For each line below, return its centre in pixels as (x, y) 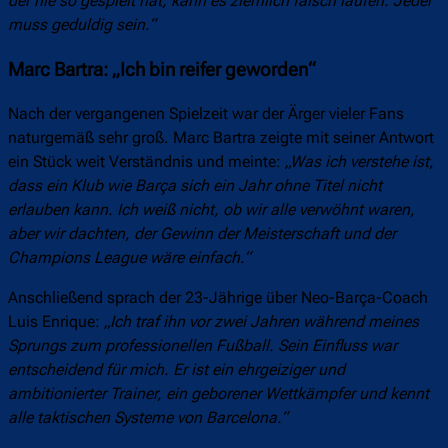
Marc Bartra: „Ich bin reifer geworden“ (162, 69)
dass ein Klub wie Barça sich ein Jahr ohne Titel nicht (195, 186)
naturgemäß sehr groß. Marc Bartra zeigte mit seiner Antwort (221, 138)
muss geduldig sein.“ (81, 25)
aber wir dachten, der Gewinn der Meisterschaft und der (202, 234)
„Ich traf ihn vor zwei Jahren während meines (261, 322)
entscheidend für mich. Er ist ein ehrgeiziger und (176, 370)
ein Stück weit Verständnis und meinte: (144, 162)
